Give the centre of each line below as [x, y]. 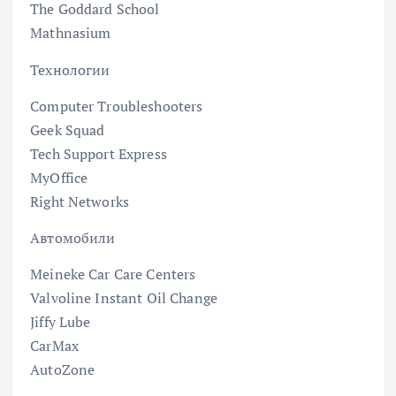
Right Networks [80, 201]
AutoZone [63, 369]
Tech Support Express [99, 153]
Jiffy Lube [61, 321]
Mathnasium [71, 33]
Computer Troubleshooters [117, 106]
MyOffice [59, 177]
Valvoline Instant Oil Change [124, 297]
